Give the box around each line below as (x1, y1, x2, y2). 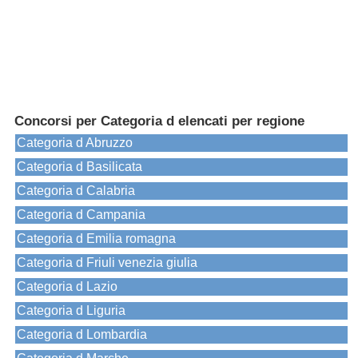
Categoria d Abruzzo (17, 136, 133, 150)
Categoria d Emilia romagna (17, 232, 176, 246)
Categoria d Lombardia (17, 328, 147, 342)
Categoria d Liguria (17, 304, 125, 318)
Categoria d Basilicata (17, 160, 142, 174)
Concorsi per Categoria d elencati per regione (14, 113, 304, 129)
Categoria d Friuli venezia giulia (17, 256, 197, 270)
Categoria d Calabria (17, 184, 135, 198)
